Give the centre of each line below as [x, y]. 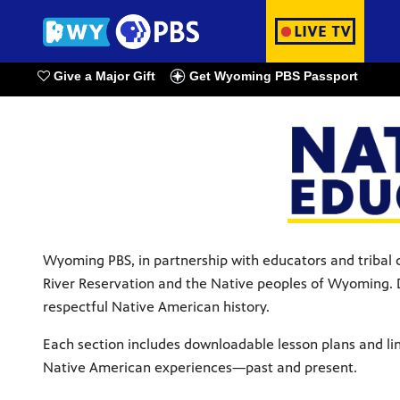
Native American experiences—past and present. [200, 367]
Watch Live [302, 93]
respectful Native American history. [156, 306]
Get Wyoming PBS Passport [272, 76]
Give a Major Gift [103, 76]
